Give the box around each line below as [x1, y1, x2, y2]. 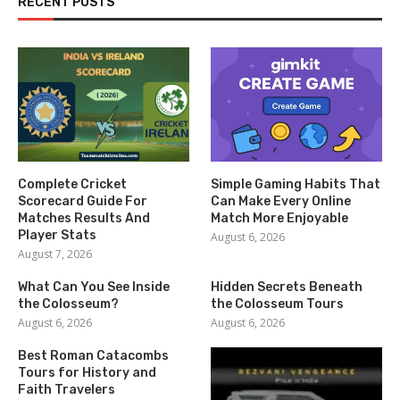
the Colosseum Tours [211, 296, 345, 312]
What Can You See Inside [18, 279, 170, 295]
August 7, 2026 [18, 246, 92, 262]
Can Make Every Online [211, 193, 352, 209]
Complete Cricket [18, 176, 127, 192]
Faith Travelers [18, 381, 115, 397]
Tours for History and [18, 364, 156, 380]
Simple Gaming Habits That [211, 176, 381, 192]
